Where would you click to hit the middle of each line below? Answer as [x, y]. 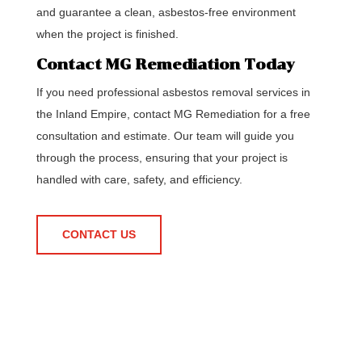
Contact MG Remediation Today [165, 65]
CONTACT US [99, 234]
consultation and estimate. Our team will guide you [165, 136]
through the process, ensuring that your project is [162, 158]
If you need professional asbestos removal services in [173, 92]
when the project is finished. [107, 34]
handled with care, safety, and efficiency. [139, 179]
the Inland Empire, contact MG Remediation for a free [173, 114]
